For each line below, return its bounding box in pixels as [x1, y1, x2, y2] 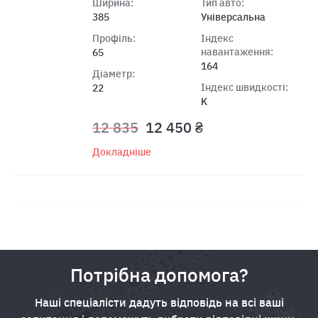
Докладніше [92, 145, 151, 158]
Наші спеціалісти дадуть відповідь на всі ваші [34, 295, 284, 309]
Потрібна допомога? [70, 262, 248, 287]
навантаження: [200, 45, 273, 58]
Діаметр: [92, 67, 135, 80]
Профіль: [92, 31, 136, 45]
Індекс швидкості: [200, 80, 288, 94]
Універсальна [200, 10, 265, 23]
